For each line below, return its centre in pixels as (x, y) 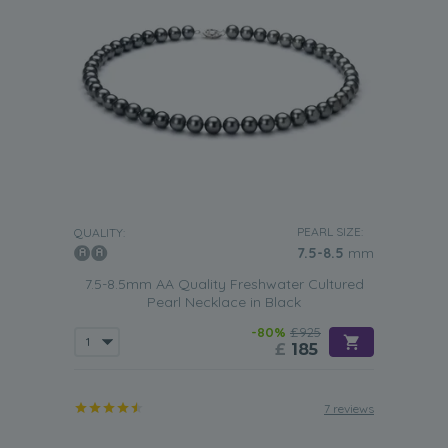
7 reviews (349, 408)
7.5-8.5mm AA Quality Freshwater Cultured (224, 284)
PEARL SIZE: (330, 231)
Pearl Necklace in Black (224, 302)
